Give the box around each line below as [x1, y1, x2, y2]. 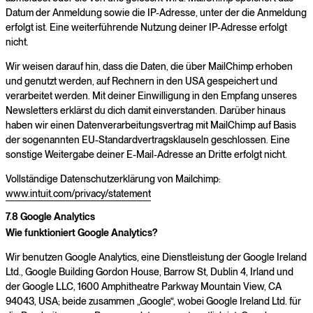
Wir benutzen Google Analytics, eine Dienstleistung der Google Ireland [6, 252, 307, 263]
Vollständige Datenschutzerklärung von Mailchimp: [6, 173, 221, 184]
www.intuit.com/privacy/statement [6, 187, 151, 199]
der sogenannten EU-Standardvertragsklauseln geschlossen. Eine [6, 133, 290, 145]
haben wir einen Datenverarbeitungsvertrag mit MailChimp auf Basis [6, 119, 296, 131]
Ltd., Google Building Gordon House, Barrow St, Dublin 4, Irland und [6, 266, 293, 278]
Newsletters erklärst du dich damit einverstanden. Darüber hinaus [6, 104, 286, 116]
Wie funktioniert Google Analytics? [6, 227, 157, 239]
